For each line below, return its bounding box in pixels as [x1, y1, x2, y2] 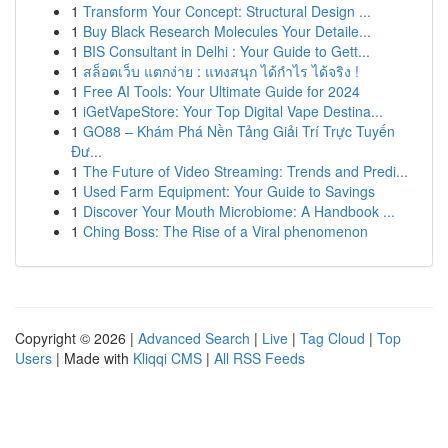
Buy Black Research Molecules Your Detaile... [83, 21, 371, 41]
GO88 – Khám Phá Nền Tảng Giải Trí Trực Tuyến [83, 121, 395, 141]
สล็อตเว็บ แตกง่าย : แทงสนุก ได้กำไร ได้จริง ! [83, 61, 359, 81]
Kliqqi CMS [133, 348, 202, 368]
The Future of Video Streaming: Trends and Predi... [83, 161, 408, 181]
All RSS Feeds [214, 348, 305, 368]
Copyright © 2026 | [15, 328, 138, 348]
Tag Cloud [300, 328, 365, 348]
